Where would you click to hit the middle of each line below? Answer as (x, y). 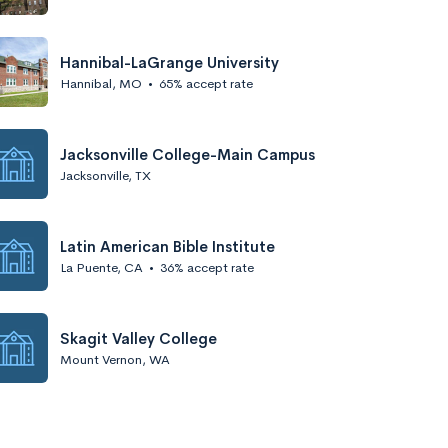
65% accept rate (206, 83)
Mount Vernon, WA (115, 359)
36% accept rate (207, 267)
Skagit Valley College (138, 338)
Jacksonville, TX (105, 175)
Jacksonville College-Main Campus (187, 154)
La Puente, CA (101, 267)
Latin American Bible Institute (167, 246)
